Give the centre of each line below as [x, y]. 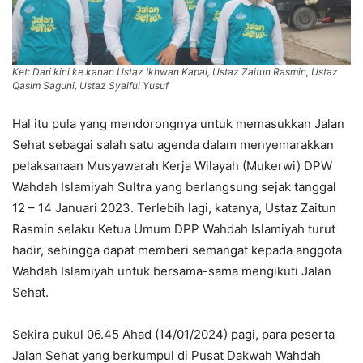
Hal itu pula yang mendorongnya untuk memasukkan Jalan [178, 123]
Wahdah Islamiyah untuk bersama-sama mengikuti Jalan [172, 271]
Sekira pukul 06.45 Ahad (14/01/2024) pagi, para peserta [173, 334]
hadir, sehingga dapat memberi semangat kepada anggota [177, 250]
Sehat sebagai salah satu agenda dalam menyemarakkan [173, 144]
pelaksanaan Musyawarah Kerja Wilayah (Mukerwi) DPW [172, 165]
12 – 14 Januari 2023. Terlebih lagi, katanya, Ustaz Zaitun [174, 207]
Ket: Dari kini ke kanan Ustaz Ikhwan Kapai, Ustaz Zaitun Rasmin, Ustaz [175, 71]
